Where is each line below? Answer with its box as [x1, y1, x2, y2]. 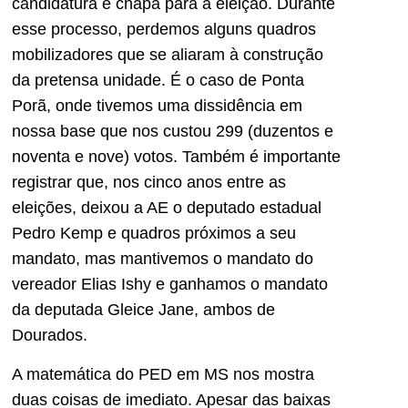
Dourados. [12, 326, 87, 345]
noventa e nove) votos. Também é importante [12, 148, 341, 167]
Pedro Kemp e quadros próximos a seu [12, 224, 296, 243]
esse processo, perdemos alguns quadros [12, 20, 316, 39]
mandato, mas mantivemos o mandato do [12, 250, 313, 269]
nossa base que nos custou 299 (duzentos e [12, 122, 333, 141]
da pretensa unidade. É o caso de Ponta [12, 71, 304, 90]
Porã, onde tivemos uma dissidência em [12, 97, 302, 116]
